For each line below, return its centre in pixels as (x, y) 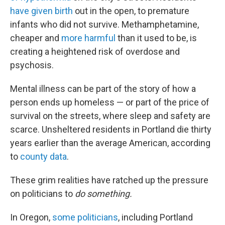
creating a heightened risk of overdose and (95, 51)
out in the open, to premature (131, 11)
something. (109, 194)
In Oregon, (31, 217)
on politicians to (42, 194)
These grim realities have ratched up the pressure (109, 180)
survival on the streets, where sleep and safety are (110, 116)
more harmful (88, 38)
